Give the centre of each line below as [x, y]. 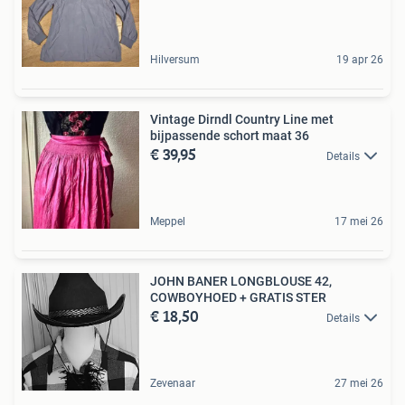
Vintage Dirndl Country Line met [242, 119]
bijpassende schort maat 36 [230, 135]
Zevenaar [173, 383]
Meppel [168, 221]
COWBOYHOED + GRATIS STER [238, 297]
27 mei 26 [359, 383]
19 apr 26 [360, 59]
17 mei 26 [359, 221]
